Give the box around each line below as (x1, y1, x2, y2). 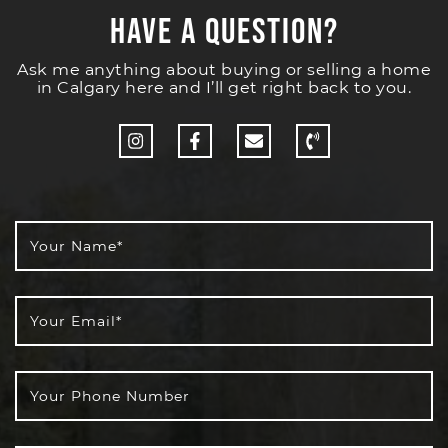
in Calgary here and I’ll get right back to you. (36, 78, 412, 98)
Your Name (30, 238, 117, 255)
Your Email (30, 313, 116, 330)
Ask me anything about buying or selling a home (17, 60, 431, 80)
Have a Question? (109, 11, 339, 55)
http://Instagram (134, 127, 292, 150)
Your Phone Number (30, 388, 190, 405)
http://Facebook (193, 127, 346, 150)
